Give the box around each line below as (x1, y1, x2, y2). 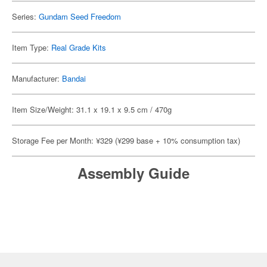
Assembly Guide (77, 163, 190, 183)
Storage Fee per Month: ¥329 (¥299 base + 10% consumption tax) (12, 135, 240, 146)
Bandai (62, 73, 86, 84)
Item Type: (12, 42, 51, 53)
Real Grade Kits (51, 42, 106, 53)
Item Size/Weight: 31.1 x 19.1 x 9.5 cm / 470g (12, 104, 172, 115)
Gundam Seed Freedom (39, 11, 121, 22)
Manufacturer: (12, 73, 62, 84)
